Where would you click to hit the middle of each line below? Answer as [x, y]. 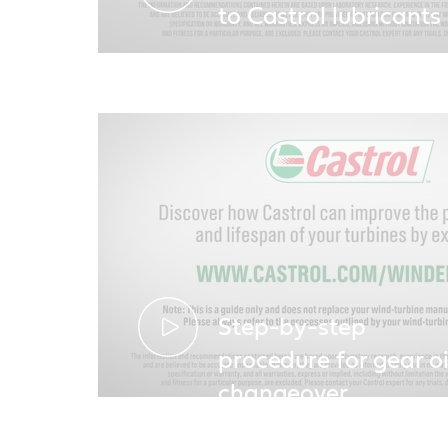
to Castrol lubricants [329, 17]
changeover [282, 393]
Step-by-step [291, 327]
